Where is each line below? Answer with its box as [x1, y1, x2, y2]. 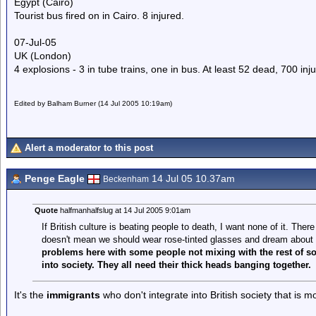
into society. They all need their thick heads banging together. [41, 260, 311, 270]
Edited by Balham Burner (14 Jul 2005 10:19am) [14, 99, 172, 107]
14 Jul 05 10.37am [149, 173, 235, 184]
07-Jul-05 [14, 37, 56, 48]
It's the [14, 289, 47, 300]
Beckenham [103, 174, 149, 184]
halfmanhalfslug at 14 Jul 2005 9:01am [57, 206, 190, 214]
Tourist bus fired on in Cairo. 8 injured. [14, 10, 184, 21]
